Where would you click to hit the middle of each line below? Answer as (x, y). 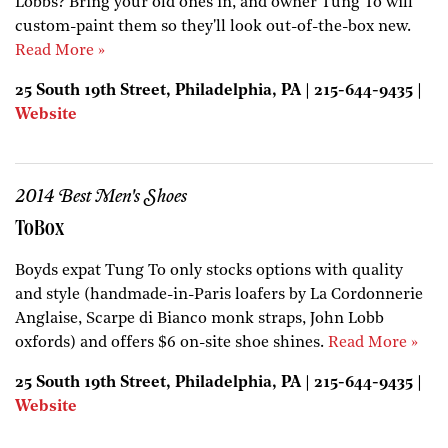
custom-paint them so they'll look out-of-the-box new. (213, 26)
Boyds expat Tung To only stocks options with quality (209, 270)
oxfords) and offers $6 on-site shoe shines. (171, 342)
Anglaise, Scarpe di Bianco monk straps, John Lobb (199, 318)
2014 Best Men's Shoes (101, 196)
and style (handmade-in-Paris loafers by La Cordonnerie (219, 294)
